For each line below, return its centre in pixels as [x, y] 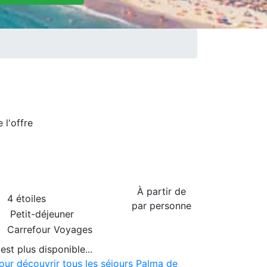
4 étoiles [27, 198]
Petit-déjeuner [41, 214]
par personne [162, 205]
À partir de [162, 191]
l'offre [19, 122]
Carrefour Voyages [50, 229]
